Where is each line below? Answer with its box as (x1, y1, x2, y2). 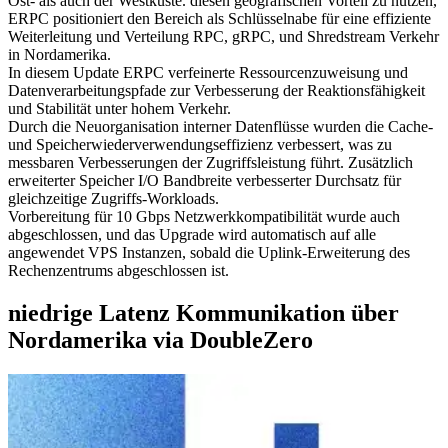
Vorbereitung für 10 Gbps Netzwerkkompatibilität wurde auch (8, 207, 400, 225)
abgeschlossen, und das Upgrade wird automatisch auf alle (8, 225, 376, 243)
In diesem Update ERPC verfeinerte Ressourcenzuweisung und (8, 63, 408, 81)
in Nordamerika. (8, 45, 111, 63)
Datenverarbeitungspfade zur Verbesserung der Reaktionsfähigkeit (8, 81, 425, 99)
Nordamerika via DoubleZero (8, 326, 313, 353)
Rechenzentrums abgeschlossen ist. (8, 261, 229, 279)
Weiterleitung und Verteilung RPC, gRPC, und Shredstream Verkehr (8, 27, 439, 45)
